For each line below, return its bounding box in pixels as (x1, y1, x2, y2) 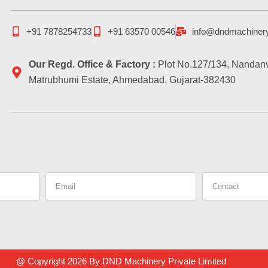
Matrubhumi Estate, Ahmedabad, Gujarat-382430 (28, 74, 236, 85)
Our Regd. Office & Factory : (28, 59, 158, 69)
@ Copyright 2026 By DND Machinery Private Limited (16, 256, 226, 267)
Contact (202, 173, 233, 183)
